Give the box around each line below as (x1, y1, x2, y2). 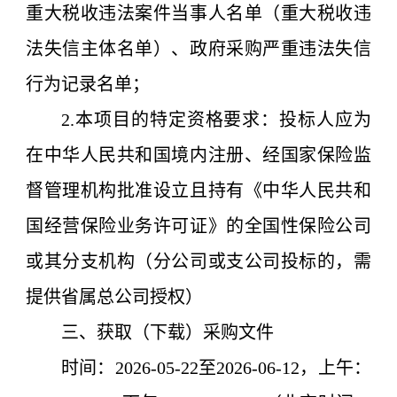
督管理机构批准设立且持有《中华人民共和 (26, 181, 371, 201)
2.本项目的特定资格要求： (61, 110, 280, 130)
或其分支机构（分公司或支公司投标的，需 (26, 252, 371, 272)
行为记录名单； (26, 74, 150, 95)
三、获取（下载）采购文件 (61, 323, 274, 343)
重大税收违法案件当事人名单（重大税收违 (26, 4, 371, 24)
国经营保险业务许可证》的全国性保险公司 (26, 216, 371, 237)
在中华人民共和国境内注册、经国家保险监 (26, 145, 371, 166)
